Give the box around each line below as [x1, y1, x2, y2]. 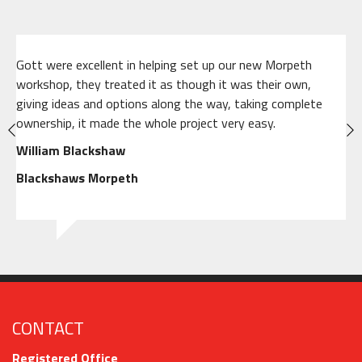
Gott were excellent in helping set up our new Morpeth [16, 54, 312, 74]
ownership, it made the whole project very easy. [16, 112, 276, 133]
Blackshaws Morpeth [16, 167, 138, 187]
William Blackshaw [16, 140, 125, 160]
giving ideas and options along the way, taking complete [16, 93, 322, 113]
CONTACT [12, 314, 84, 342]
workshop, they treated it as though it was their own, [16, 74, 311, 94]
